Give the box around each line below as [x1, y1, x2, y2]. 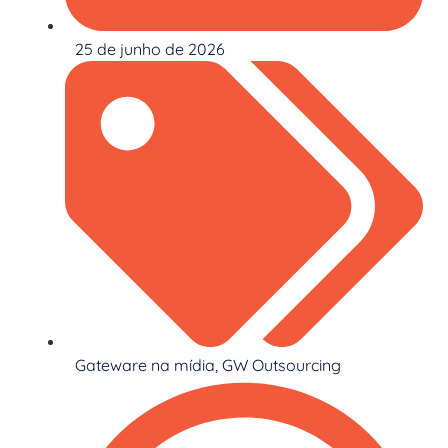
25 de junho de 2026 [75, 38, 225, 59]
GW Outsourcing [222, 355, 341, 376]
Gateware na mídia [75, 355, 215, 376]
